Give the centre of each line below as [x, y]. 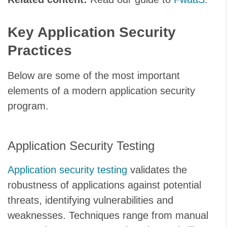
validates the [157, 170]
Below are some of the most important [94, 76]
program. [28, 106]
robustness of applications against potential [104, 185]
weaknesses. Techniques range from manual [108, 216]
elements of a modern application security [101, 91]
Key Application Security [92, 32]
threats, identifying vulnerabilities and [90, 200]
